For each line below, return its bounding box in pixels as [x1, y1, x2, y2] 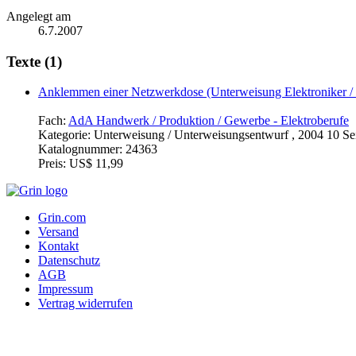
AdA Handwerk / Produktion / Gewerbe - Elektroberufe [68, 114, 349, 128]
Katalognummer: [38, 142, 126, 157]
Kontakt [38, 239, 79, 253]
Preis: [38, 157, 69, 171]
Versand [38, 225, 79, 239]
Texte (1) [6, 52, 62, 70]
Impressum [38, 282, 93, 296]
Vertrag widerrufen [38, 296, 133, 311]
